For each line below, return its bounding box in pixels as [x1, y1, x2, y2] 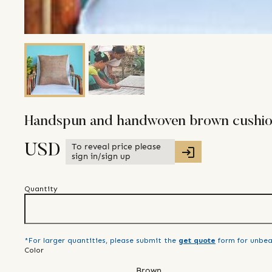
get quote [178, 236, 216, 245]
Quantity [24, 185, 58, 194]
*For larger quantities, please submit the [24, 236, 176, 245]
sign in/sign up [72, 151, 131, 162]
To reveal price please [72, 141, 161, 152]
